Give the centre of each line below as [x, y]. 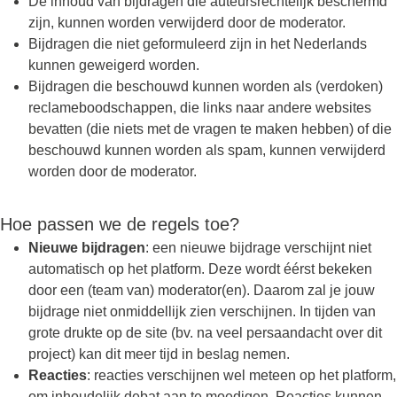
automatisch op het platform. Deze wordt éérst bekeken [200, 269]
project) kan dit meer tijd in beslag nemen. [159, 354]
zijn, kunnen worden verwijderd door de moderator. [187, 23]
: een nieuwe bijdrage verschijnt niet [258, 248]
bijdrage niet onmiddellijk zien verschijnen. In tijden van [202, 311]
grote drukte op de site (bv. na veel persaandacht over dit [205, 333]
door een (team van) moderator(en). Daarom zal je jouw [202, 290]
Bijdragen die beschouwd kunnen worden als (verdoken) [206, 86]
